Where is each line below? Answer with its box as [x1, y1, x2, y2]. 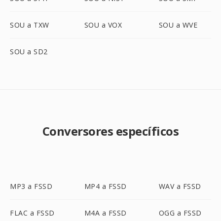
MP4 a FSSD [84, 182, 127, 191]
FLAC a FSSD [10, 208, 55, 218]
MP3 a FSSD [10, 182, 52, 191]
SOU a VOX [84, 20, 122, 30]
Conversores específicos [42, 123, 179, 139]
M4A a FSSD [84, 208, 127, 218]
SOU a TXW [10, 20, 49, 30]
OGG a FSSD [158, 208, 202, 218]
